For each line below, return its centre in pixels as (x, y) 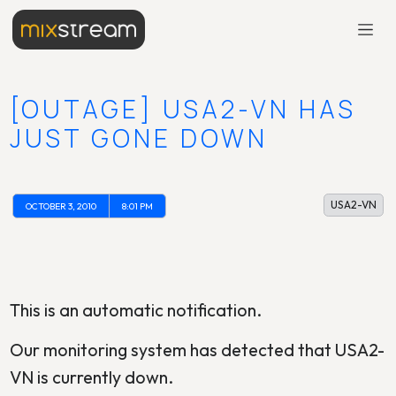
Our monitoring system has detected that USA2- (197, 349)
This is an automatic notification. (135, 309)
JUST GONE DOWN (138, 138)
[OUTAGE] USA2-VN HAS (183, 109)
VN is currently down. (91, 377)
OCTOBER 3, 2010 (61, 206)
